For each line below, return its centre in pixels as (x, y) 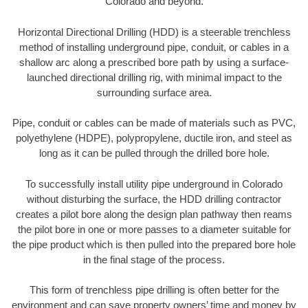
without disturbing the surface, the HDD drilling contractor (154, 199)
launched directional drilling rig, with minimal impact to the (154, 77)
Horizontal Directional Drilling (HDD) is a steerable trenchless (154, 32)
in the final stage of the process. (154, 259)
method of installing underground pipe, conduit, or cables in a (154, 47)
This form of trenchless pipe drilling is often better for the (154, 290)
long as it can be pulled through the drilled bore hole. (154, 153)
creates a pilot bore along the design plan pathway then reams (154, 214)
